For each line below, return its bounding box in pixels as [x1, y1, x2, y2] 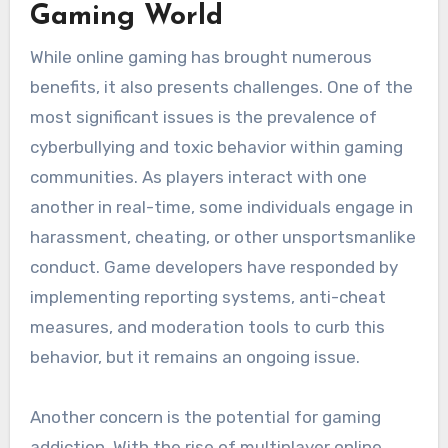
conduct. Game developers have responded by [29, 256, 398, 277]
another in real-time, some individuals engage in [29, 196, 413, 217]
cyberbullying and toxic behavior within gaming [29, 136, 403, 157]
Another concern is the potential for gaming [29, 406, 381, 427]
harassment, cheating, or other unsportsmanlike [29, 226, 416, 247]
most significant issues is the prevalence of [29, 106, 377, 127]
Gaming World [29, 3, 223, 32]
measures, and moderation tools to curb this [29, 316, 385, 337]
